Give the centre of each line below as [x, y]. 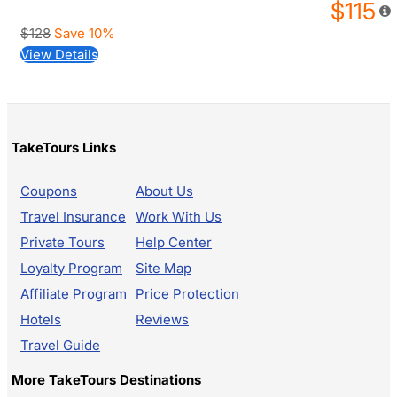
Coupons [49, 191]
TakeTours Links [64, 147]
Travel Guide [60, 345]
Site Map [163, 268]
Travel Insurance [73, 216]
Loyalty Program [71, 268]
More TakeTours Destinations [106, 379]
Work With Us [179, 216]
